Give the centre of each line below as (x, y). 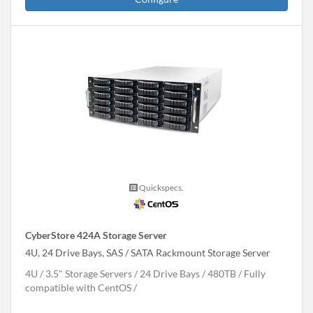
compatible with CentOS (78, 287)
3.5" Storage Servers (89, 273)
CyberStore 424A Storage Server (96, 235)
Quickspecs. (161, 187)
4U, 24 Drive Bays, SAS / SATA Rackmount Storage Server (148, 252)
